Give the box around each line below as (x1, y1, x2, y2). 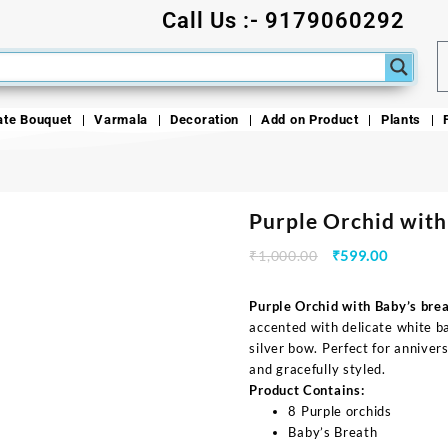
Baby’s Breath (288, 424, 378, 441)
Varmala (94, 112, 149, 128)
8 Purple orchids (288, 403, 392, 420)
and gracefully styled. (249, 361, 386, 378)
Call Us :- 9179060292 (162, 8, 405, 33)
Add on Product (261, 112, 359, 128)
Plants (380, 112, 422, 128)
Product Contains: (249, 382, 365, 399)
